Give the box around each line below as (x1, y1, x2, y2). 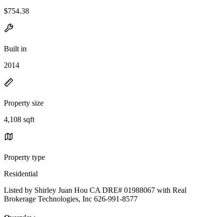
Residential (4, 169, 38, 178)
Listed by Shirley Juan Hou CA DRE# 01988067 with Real (4, 186, 186, 194)
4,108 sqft (4, 115, 34, 124)
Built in (4, 44, 27, 53)
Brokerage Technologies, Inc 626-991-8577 (4, 194, 138, 203)
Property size (4, 98, 44, 107)
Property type (4, 153, 45, 161)
